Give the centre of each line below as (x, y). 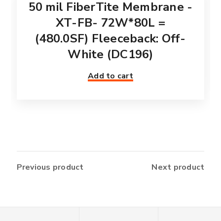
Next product (178, 167)
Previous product (50, 167)
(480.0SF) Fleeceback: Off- (110, 38)
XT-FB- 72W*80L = (110, 22)
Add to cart (110, 76)
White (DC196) (110, 54)
